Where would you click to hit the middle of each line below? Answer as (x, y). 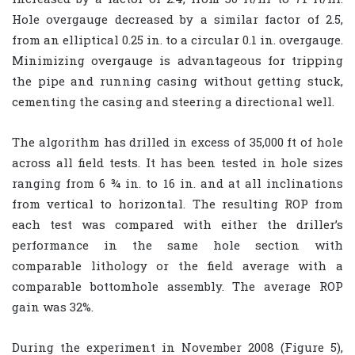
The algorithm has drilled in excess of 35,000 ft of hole (177, 142)
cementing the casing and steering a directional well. (173, 102)
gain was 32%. (53, 307)
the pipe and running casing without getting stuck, (177, 81)
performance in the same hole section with (177, 245)
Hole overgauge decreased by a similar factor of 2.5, (177, 19)
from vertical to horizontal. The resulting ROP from (177, 204)
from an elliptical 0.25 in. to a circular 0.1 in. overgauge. (177, 40)
